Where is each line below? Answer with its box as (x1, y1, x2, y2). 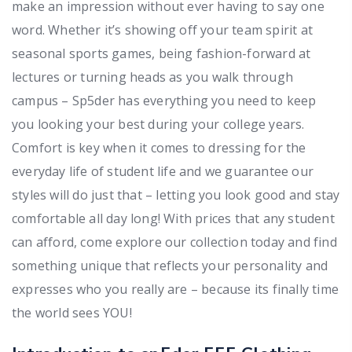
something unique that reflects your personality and (12, 256, 328, 274)
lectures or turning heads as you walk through (12, 68, 294, 86)
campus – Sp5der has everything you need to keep (12, 91, 317, 109)
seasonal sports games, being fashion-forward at (12, 44, 311, 62)
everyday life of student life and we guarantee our (12, 162, 314, 180)
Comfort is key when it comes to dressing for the (12, 138, 306, 156)
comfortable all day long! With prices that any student (12, 209, 335, 227)
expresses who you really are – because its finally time (12, 280, 339, 298)
